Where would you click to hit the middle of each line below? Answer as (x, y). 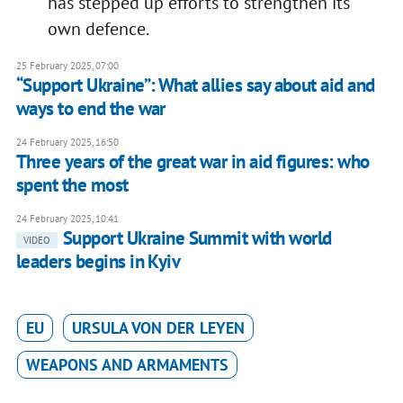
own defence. (99, 29)
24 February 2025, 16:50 (67, 143)
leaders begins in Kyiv (98, 262)
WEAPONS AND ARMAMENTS (127, 365)
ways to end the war (90, 109)
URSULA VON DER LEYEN (158, 328)
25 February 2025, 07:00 (67, 66)
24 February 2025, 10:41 (67, 219)
